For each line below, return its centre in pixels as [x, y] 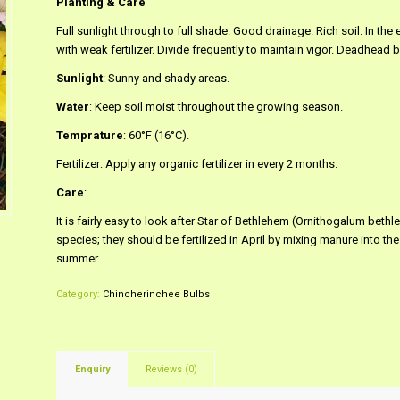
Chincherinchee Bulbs [156, 295]
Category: [79, 295]
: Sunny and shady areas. [166, 79]
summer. [78, 259]
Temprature [89, 136]
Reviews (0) [171, 370]
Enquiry [92, 370]
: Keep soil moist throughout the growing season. [216, 107]
